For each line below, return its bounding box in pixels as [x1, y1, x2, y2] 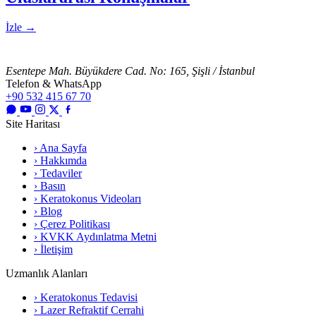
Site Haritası [6, 117, 60, 130]
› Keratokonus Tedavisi [34, 291, 138, 303]
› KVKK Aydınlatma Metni [34, 230, 157, 243]
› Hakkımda [34, 154, 87, 166]
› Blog [34, 205, 62, 217]
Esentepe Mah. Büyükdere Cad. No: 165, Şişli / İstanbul [6, 64, 255, 77]
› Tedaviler [34, 166, 82, 179]
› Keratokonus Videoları [34, 192, 141, 205]
